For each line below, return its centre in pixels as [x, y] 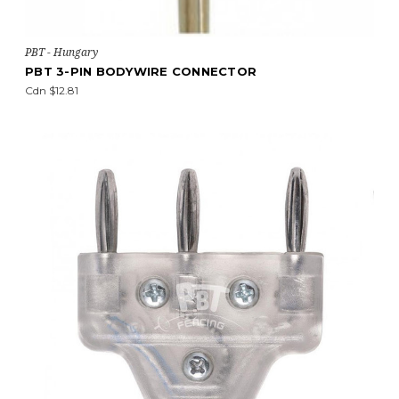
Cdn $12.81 [52, 90]
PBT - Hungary [61, 52]
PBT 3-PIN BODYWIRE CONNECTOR [141, 71]
